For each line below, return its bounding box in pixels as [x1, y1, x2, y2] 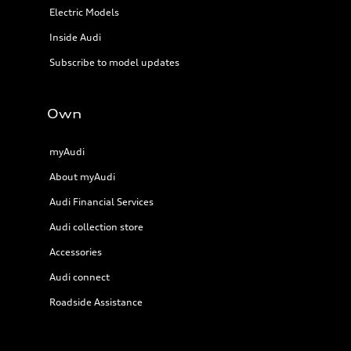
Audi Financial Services [49, 196, 154, 208]
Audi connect [49, 271, 110, 283]
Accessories [49, 246, 102, 258]
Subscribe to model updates [49, 56, 179, 68]
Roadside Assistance [49, 296, 143, 308]
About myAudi [49, 171, 115, 183]
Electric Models [49, 6, 119, 18]
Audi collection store [49, 221, 143, 233]
